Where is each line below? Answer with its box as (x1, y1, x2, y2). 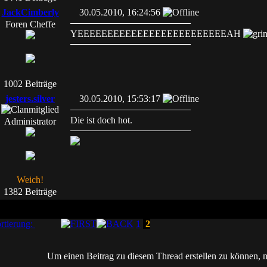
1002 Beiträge (4, 79, 57, 89)
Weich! (17, 175, 44, 185)
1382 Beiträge (4, 187, 57, 197)
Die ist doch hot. (70, 115, 132, 125)
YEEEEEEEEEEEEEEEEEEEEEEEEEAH (70, 29, 243, 39)
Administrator (4, 116, 56, 126)
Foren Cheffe (5, 19, 55, 29)
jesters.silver (5, 94, 55, 104)
